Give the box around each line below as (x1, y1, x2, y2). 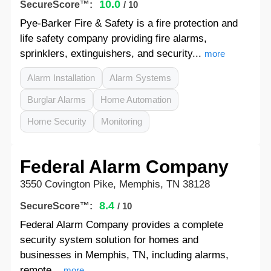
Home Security (27, 116, 87, 126)
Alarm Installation (27, 73, 95, 83)
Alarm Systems (109, 73, 171, 83)
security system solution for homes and (19, 234, 198, 246)
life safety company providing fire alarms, (19, 33, 207, 44)
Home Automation (100, 94, 171, 105)
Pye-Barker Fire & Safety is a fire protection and (19, 18, 238, 29)
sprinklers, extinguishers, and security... (19, 48, 201, 59)
